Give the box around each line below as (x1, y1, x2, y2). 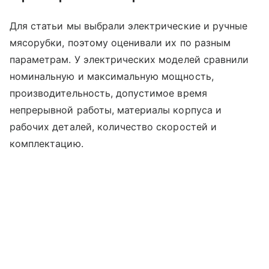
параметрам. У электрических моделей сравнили (10, 53, 249, 66)
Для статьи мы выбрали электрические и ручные (10, 20, 248, 32)
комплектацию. (10, 138, 83, 150)
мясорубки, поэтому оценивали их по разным (10, 37, 231, 49)
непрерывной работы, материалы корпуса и (10, 104, 222, 116)
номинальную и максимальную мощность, (10, 70, 214, 83)
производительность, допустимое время (10, 87, 207, 100)
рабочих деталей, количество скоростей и (10, 121, 217, 133)
